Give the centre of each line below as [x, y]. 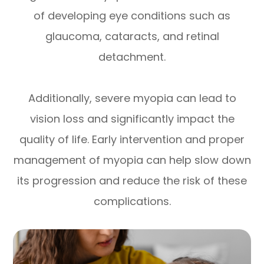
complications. [132, 202]
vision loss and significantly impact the [132, 119]
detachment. [132, 57]
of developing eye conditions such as [132, 16]
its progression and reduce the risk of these [132, 181]
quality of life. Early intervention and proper [132, 140]
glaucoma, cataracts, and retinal [132, 37]
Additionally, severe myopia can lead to [132, 98]
